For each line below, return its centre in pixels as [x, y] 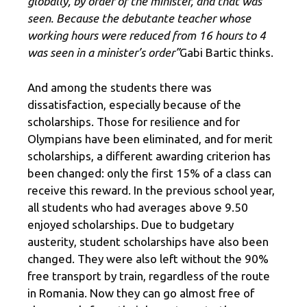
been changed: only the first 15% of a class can [149, 173]
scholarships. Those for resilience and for [134, 121]
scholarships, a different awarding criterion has [149, 156]
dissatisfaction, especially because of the [134, 104]
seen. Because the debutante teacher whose [139, 19]
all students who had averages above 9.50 [138, 207]
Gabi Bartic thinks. [226, 53]
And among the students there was [120, 87]
